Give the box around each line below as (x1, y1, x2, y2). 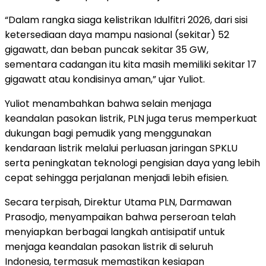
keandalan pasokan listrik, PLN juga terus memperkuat (5, 111, 257, 125)
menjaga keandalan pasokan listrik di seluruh (5, 239, 213, 254)
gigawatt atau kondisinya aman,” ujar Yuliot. (5, 72, 205, 86)
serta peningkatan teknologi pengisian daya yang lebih (5, 156, 260, 170)
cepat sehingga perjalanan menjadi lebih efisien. (5, 170, 229, 185)
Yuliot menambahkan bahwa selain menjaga (5, 96, 211, 110)
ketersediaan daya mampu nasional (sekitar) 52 (5, 27, 229, 42)
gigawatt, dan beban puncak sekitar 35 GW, (5, 42, 208, 56)
